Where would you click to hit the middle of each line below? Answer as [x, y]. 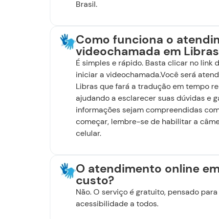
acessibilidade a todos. [117, 203]
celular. [88, 133]
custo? [95, 180]
